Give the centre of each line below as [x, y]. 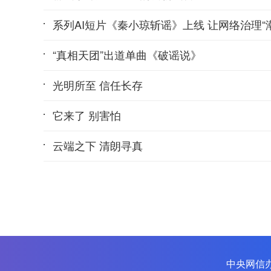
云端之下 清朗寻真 [98, 145]
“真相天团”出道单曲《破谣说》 [127, 54]
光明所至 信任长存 [98, 85]
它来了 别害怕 [87, 115]
